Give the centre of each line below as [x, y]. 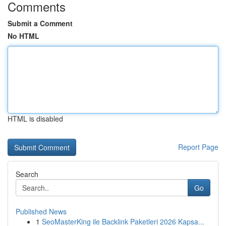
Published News [41, 211]
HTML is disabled [35, 119]
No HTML [23, 36]
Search [27, 174]
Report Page [198, 147]
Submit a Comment [40, 23]
